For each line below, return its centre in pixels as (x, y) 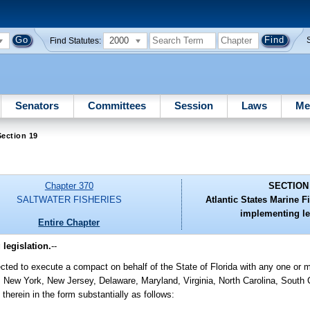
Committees (117, 105)
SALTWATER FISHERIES (69, 200)
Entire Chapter (69, 222)
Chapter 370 (69, 186)
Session (193, 105)
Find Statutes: (76, 40)
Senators (37, 105)
